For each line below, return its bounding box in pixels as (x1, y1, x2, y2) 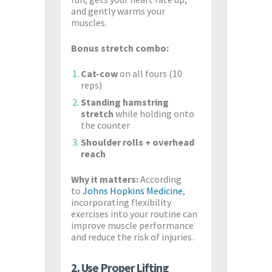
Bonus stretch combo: (70, 41, 169, 54)
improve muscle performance (70, 219, 194, 231)
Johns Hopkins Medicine (82, 185, 183, 197)
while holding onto (114, 107, 195, 120)
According (138, 173, 182, 185)
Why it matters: (70, 173, 139, 185)
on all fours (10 (118, 67, 183, 80)
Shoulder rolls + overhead (80, 135, 195, 148)
